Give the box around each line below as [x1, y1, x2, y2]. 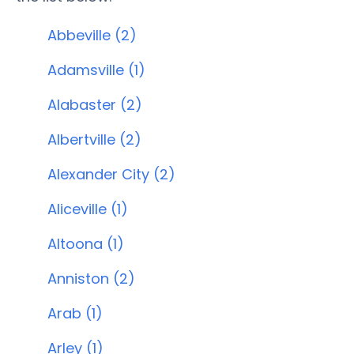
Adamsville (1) [47, 60, 145, 80]
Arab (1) [47, 303, 103, 323]
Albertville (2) [47, 130, 141, 149]
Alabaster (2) [47, 95, 142, 115]
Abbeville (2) [47, 25, 137, 45]
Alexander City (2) [47, 164, 175, 184]
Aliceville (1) [47, 199, 128, 219]
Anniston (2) [47, 269, 135, 288]
